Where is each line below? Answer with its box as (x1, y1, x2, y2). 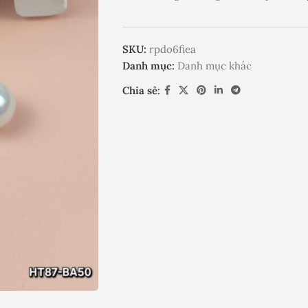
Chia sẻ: (122, 83, 160, 97)
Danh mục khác (177, 59, 252, 72)
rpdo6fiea (148, 43, 196, 56)
